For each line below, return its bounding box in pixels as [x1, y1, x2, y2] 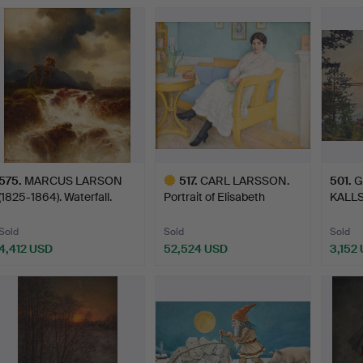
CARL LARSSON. [200, 173, 290, 188]
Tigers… [164, 205, 204, 220]
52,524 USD [164, 241, 228, 256]
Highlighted [155, 264, 215, 280]
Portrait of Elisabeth [164, 189, 266, 204]
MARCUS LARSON [24, 173, 123, 188]
